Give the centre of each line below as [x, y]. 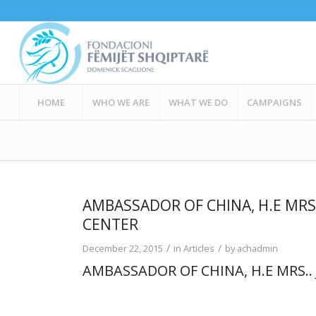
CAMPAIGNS [274, 102]
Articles [199, 248]
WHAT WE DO [198, 102]
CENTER [111, 224]
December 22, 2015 [123, 248]
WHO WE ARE [121, 102]
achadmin [258, 248]
